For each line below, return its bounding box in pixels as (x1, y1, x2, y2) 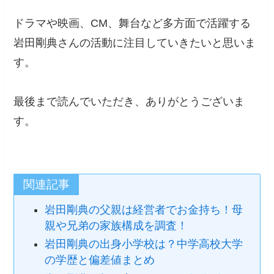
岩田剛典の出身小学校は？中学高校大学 (44, 238, 243, 251)
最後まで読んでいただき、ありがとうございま (13, 95, 245, 108)
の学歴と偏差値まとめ (44, 254, 155, 267)
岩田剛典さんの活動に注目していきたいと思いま (13, 37, 256, 50)
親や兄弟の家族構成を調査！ (44, 219, 188, 232)
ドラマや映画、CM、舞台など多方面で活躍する (13, 17, 251, 30)
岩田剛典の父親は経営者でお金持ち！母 (44, 203, 243, 216)
